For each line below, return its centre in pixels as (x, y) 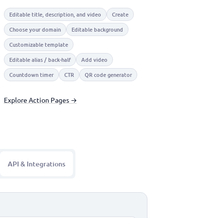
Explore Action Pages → (40, 100)
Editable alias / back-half (40, 60)
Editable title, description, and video (55, 14)
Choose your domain (35, 29)
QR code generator (108, 75)
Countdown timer (31, 75)
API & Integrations (36, 164)
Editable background (97, 29)
